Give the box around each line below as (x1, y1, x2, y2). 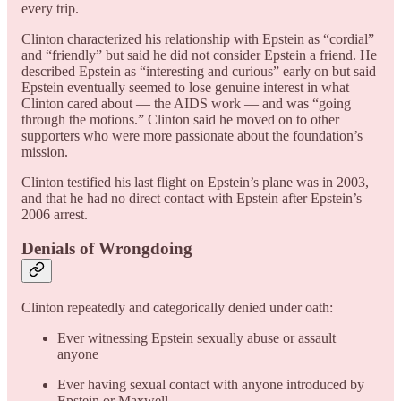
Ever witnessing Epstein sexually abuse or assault (57, 330, 336, 346)
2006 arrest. (21, 206, 88, 222)
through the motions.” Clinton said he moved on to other (21, 111, 339, 127)
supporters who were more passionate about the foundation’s (21, 127, 363, 143)
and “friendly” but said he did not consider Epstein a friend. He (21, 47, 377, 63)
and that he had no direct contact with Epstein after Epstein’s (21, 190, 362, 206)
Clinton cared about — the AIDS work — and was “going (21, 95, 351, 111)
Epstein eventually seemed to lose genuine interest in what (21, 79, 349, 95)
